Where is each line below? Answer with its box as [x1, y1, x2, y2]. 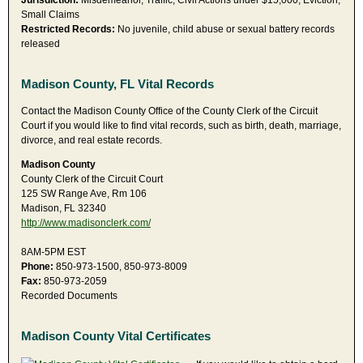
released [21, 38, 60, 50]
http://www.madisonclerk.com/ [21, 216, 151, 228]
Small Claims [21, 9, 79, 21]
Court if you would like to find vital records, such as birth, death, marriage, [21, 119, 341, 131]
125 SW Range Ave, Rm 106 [21, 187, 147, 199]
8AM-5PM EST [21, 246, 86, 258]
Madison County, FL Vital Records [21, 77, 214, 92]
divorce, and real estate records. [21, 134, 162, 146]
